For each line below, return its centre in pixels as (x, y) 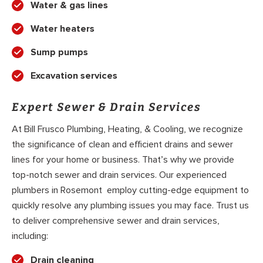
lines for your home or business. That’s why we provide (123, 160)
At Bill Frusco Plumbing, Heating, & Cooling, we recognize (127, 129)
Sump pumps (59, 52)
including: (30, 236)
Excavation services (74, 75)
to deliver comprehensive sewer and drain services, (116, 221)
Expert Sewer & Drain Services (107, 107)
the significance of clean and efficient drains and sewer (122, 145)
